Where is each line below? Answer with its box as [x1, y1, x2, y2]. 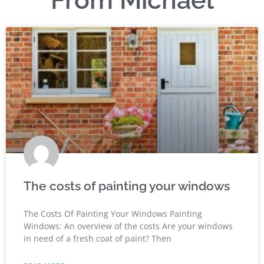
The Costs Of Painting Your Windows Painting [24, 208, 202, 220]
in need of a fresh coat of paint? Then [24, 233, 171, 245]
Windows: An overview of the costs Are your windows [24, 220, 233, 232]
